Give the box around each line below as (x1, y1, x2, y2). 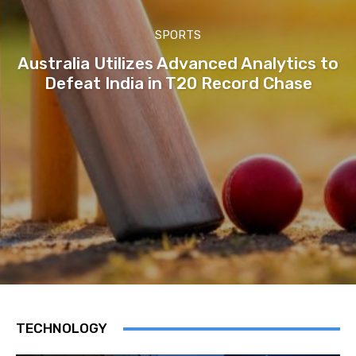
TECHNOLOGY (16, 320, 107, 337)
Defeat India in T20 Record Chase (44, 72, 312, 93)
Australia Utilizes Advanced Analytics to (17, 52, 339, 73)
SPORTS (155, 27, 201, 42)
